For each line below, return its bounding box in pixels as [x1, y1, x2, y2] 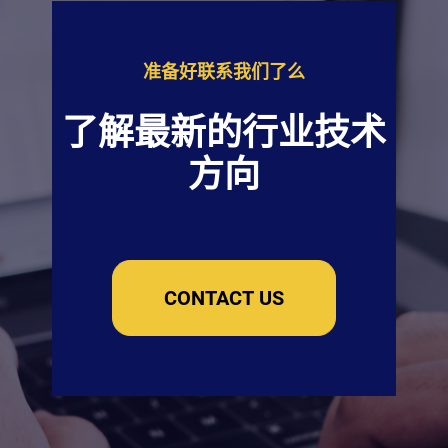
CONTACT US [163, 285, 284, 310]
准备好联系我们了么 [142, 60, 305, 82]
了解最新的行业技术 [61, 111, 386, 154]
